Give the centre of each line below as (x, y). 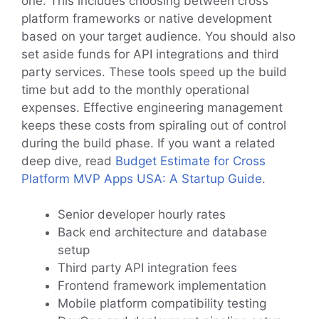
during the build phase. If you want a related (148, 143)
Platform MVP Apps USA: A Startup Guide (142, 178)
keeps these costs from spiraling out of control (154, 125)
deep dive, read (68, 161)
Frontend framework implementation (162, 286)
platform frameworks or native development (147, 18)
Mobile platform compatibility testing (162, 304)
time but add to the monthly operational (135, 89)
